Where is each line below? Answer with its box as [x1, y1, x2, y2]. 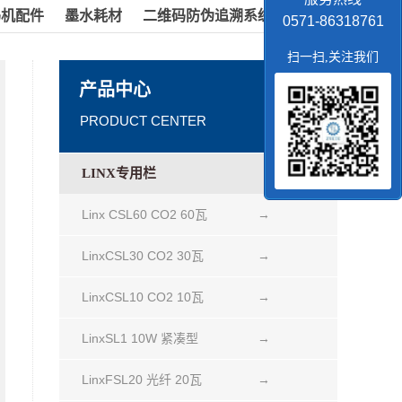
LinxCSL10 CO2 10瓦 [82, 290, 204, 304]
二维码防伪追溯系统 [143, 8, 272, 23]
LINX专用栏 [82, 166, 156, 180]
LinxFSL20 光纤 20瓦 [82, 372, 202, 387]
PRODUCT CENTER [80, 113, 206, 128]
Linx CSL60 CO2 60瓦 [82, 207, 207, 222]
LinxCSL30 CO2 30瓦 [82, 249, 204, 263]
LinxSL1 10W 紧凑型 [82, 331, 198, 345]
